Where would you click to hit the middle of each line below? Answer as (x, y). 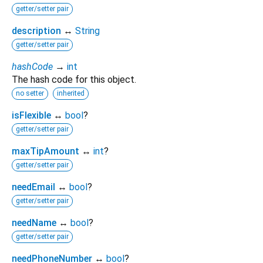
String (87, 31)
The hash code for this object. (74, 79)
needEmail (33, 187)
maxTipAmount (45, 151)
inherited (71, 93)
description (36, 31)
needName (34, 222)
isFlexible (31, 115)
